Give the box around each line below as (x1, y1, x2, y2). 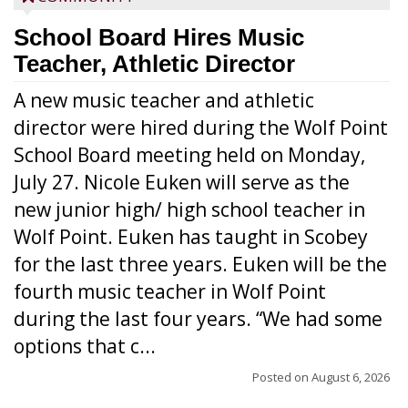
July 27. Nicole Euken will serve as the (14, 169, 350, 195)
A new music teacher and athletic (14, 87, 314, 113)
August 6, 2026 (311, 369, 390, 385)
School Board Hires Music (14, 24, 304, 51)
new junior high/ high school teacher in (14, 197, 365, 222)
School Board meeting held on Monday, (14, 142, 365, 168)
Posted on (252, 369, 311, 385)
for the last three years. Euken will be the (14, 251, 387, 277)
